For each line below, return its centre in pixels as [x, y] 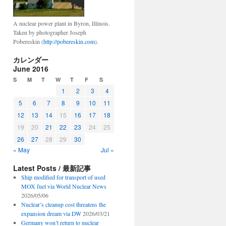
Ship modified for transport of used [63, 177]
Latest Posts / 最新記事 [52, 168]
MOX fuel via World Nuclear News [64, 186]
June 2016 [31, 69]
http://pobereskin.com [69, 41]
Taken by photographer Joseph [50, 32]
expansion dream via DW [51, 213]
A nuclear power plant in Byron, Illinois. [62, 23]
